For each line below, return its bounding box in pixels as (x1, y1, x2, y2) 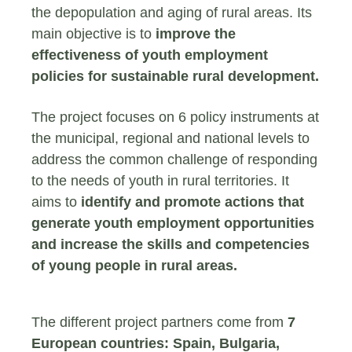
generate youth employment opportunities (31, 214, 314, 231)
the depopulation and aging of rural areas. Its (31, 4, 312, 20)
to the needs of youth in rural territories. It (31, 172, 289, 189)
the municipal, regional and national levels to (31, 130, 310, 146)
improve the (156, 25, 236, 42)
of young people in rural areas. (31, 257, 237, 273)
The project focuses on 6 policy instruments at (31, 108, 319, 125)
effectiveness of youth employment (31, 46, 268, 63)
